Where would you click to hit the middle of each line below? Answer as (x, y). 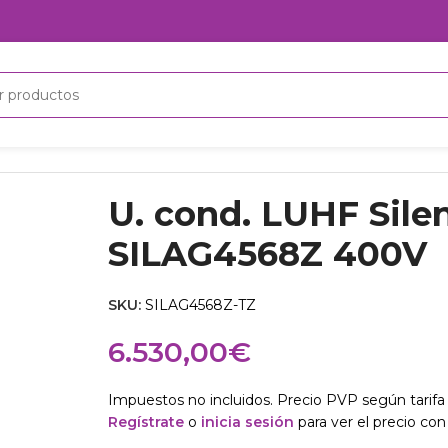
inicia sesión (247, 422)
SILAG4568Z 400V (267, 254)
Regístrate (145, 422)
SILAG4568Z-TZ (200, 305)
